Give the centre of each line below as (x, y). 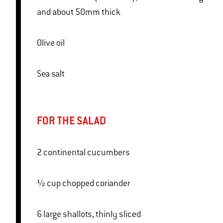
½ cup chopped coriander (96, 183)
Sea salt (51, 74)
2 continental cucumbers (87, 153)
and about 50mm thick (79, 12)
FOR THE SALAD (72, 121)
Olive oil (51, 43)
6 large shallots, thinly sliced (92, 214)
